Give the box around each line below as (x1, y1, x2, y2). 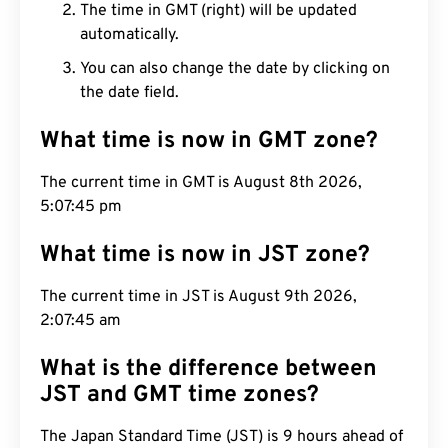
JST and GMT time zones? (40, 381, 319, 410)
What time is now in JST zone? (40, 241, 370, 270)
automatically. (80, 25, 179, 45)
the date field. (80, 83, 179, 103)
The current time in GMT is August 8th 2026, (40, 173, 362, 193)
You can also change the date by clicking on (80, 59, 390, 79)
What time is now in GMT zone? (40, 127, 378, 156)
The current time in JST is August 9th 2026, (40, 287, 357, 307)
